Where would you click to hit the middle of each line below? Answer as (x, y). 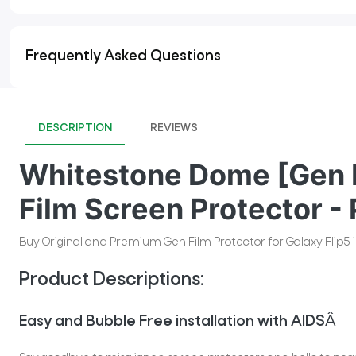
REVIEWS (174, 129)
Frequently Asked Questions (123, 57)
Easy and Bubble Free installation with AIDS (172, 322)
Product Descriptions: (112, 281)
